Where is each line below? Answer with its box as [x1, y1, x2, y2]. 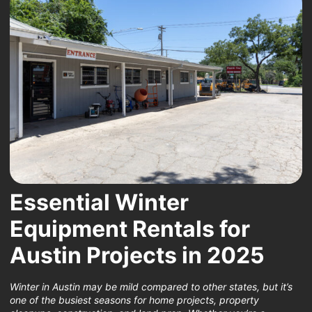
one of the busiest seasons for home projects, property [10, 293, 259, 306]
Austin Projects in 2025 [10, 241, 265, 269]
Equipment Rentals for [10, 214, 250, 242]
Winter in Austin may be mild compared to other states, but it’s [10, 280, 292, 292]
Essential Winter [10, 188, 189, 216]
